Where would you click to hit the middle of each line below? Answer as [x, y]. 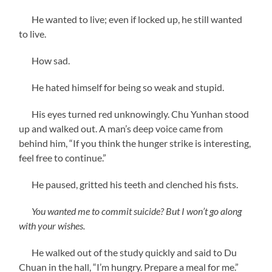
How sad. [45, 60]
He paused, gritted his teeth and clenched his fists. [129, 184]
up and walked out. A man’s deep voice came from [121, 128]
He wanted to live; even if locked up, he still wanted [131, 19]
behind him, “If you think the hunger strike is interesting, [135, 143]
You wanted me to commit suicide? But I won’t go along [137, 211]
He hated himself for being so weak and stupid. [122, 87]
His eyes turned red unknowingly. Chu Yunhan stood [134, 114]
